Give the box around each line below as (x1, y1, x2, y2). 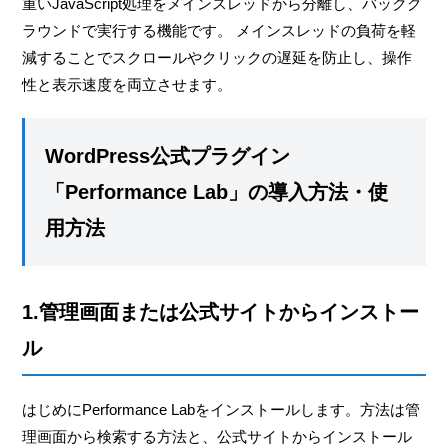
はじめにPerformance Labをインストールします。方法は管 (22, 400, 421, 418)
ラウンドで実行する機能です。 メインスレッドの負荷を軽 (22, 21, 417, 39)
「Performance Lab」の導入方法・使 (45, 180, 389, 203)
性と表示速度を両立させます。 (22, 75, 233, 93)
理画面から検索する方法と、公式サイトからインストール (22, 427, 413, 445)
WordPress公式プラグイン (45, 144, 291, 167)
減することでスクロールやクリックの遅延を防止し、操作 (22, 48, 413, 66)
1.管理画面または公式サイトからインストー (22, 300, 420, 323)
